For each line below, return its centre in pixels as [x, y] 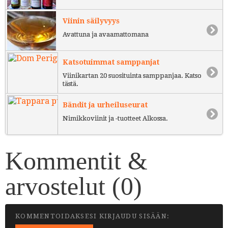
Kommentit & [76, 161]
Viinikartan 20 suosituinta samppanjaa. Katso [132, 75]
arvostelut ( [63, 187]
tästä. [70, 83]
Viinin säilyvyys [91, 21]
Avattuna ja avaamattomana [106, 34]
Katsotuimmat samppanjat [111, 62]
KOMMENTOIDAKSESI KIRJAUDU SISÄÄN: [93, 216]
